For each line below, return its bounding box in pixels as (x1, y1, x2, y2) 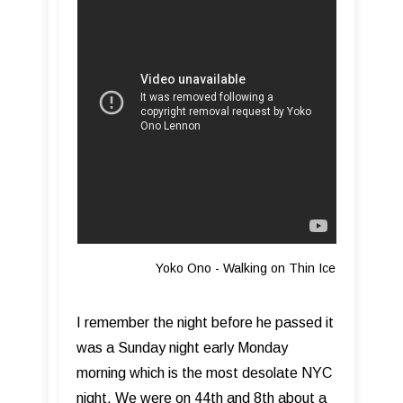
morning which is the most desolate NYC (76, 365, 332, 381)
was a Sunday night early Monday (76, 340, 288, 356)
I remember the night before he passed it (76, 315, 334, 331)
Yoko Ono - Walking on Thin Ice (76, 261, 336, 276)
